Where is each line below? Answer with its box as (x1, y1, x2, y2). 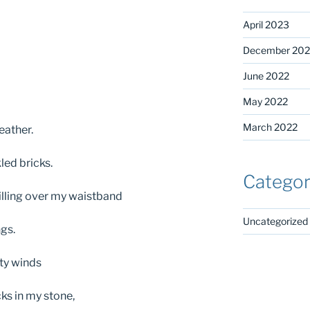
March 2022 (242, 121, 298, 134)
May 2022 (242, 95, 288, 108)
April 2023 (242, 19, 289, 31)
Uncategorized (242, 215, 308, 227)
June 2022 (242, 70, 289, 82)
